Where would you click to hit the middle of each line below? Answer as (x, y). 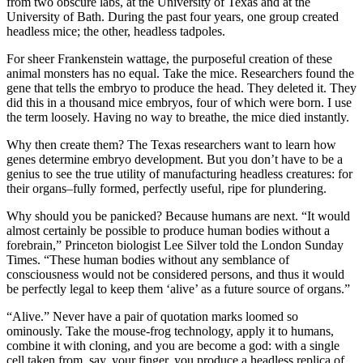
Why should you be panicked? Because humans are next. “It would (178, 216)
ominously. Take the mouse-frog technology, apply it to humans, (170, 331)
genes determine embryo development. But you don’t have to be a (175, 159)
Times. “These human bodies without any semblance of (148, 259)
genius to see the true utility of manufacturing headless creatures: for (179, 173)
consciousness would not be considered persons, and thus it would (175, 274)
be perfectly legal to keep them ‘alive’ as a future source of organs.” (178, 288)
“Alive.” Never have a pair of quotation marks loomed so (152, 316)
